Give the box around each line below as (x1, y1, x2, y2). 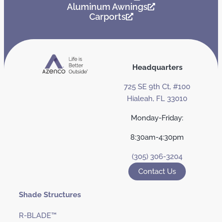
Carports (89, 11, 126, 22)
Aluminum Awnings (67, 1, 148, 12)
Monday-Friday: (131, 113, 183, 123)
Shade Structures (19, 190, 81, 200)
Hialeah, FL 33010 (127, 94, 187, 104)
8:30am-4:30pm (130, 133, 184, 142)
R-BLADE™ (19, 211, 56, 221)
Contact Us (138, 167, 176, 176)
